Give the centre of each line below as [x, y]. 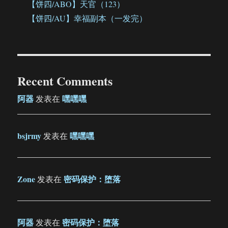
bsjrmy [30, 136]
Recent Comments [65, 81]
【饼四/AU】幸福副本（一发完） [88, 18]
